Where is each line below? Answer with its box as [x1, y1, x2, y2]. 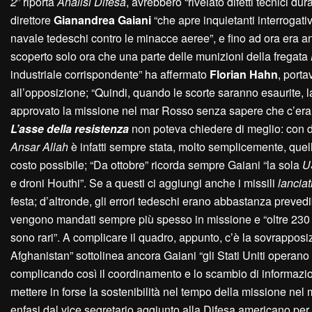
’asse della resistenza [16, 120, 129, 137]
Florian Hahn [210, 66, 278, 83]
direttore [10, 12, 54, 29]
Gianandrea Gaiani [54, 12, 151, 29]
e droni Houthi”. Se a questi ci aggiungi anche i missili [10, 175, 278, 192]
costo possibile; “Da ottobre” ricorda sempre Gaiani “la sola [10, 157, 302, 173]
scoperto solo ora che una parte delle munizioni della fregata [10, 48, 311, 65]
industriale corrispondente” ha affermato [10, 66, 210, 83]
